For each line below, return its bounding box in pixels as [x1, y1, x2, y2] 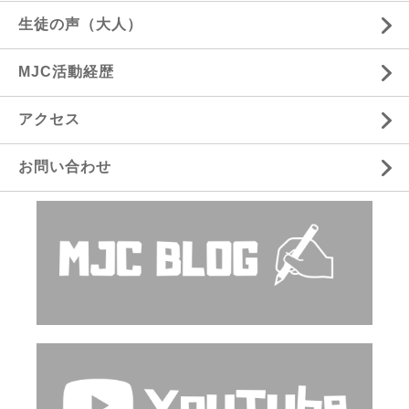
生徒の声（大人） [18, 16, 142, 32]
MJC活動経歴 [18, 63, 114, 79]
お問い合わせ [18, 158, 111, 174]
